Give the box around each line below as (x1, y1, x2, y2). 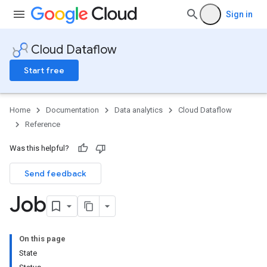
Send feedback (24, 168, 86, 179)
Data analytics (114, 105, 163, 114)
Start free (24, 65, 64, 76)
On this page (19, 234, 66, 243)
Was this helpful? (10, 144, 69, 153)
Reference (25, 120, 60, 129)
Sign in (226, 10, 253, 19)
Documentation (46, 105, 99, 114)
